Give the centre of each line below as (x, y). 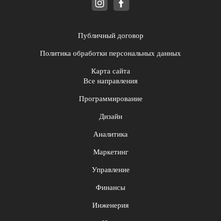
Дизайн (110, 117)
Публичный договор (110, 36)
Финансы (110, 188)
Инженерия (110, 205)
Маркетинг (110, 152)
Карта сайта (110, 71)
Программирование (110, 99)
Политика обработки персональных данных (110, 54)
